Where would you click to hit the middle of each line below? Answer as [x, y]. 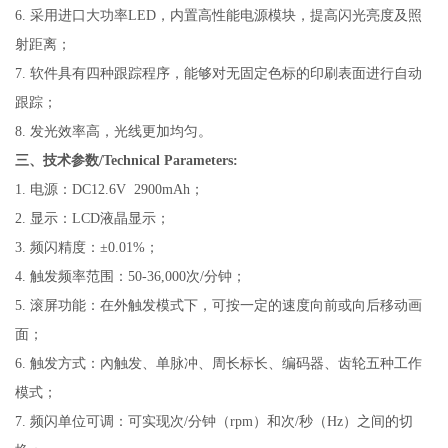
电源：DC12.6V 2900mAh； [115, 190]
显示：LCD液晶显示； [98, 219]
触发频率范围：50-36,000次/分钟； [136, 277]
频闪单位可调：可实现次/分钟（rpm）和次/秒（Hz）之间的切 [220, 422]
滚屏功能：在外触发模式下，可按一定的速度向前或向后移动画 [224, 306]
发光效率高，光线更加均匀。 [119, 132]
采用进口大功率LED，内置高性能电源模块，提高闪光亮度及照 [224, 16]
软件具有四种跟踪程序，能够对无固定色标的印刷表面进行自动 [224, 74]
